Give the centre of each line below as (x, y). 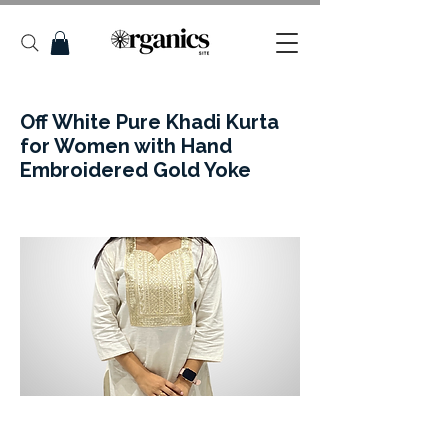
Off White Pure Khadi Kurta (149, 121)
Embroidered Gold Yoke (135, 169)
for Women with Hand (126, 145)
